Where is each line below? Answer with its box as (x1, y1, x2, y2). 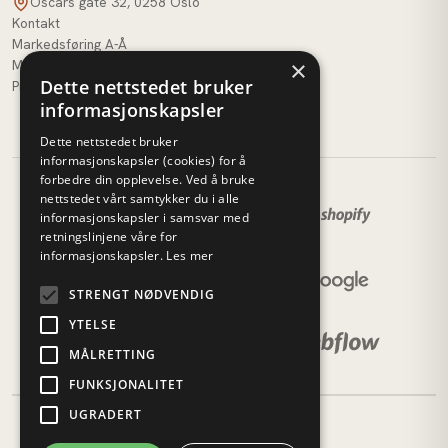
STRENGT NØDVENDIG (69, 286, 215, 303)
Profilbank (12, 77, 73, 96)
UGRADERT (69, 406, 142, 423)
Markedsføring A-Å (12, 35, 127, 54)
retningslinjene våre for (40, 228, 178, 245)
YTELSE (69, 316, 117, 333)
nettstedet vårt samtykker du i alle (40, 190, 240, 207)
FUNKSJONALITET (69, 376, 184, 393)
